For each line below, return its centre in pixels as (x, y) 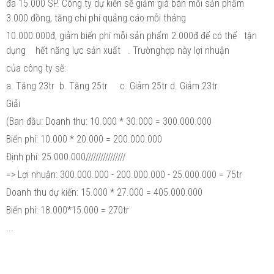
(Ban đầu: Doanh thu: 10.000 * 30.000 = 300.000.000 (110, 121)
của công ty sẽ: (36, 68)
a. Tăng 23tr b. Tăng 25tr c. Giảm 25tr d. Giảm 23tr (112, 86)
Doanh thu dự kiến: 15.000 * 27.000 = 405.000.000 (104, 192)
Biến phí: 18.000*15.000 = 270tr (68, 210)
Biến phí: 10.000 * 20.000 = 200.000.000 (84, 139)
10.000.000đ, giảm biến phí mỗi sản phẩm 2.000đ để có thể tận (131, 35)
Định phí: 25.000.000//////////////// (66, 157)
